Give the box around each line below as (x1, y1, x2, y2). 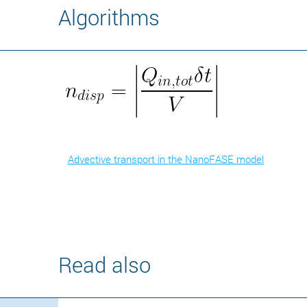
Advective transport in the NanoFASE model (68, 151, 264, 166)
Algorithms (58, 3, 160, 31)
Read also (58, 250, 151, 278)
